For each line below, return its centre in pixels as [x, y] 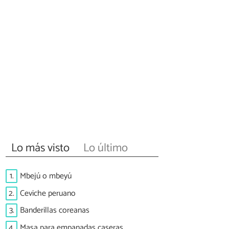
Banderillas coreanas [55, 211]
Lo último [105, 148]
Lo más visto [41, 148]
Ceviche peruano [48, 193]
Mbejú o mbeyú [46, 176]
